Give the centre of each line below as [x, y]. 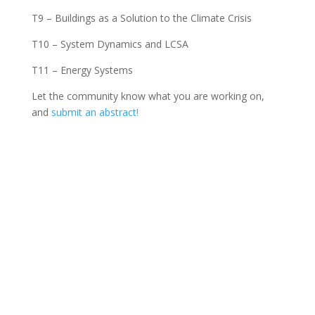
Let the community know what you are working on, [148, 96]
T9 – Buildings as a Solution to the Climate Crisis [141, 18]
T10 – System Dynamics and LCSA [110, 44]
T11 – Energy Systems [82, 70]
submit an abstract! [97, 112]
